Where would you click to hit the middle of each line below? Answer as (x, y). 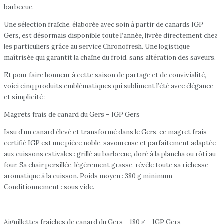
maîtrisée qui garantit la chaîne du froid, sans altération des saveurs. (110, 57)
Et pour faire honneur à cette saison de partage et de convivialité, (105, 75)
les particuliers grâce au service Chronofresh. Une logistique (97, 46)
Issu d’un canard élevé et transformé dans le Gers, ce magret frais (105, 132)
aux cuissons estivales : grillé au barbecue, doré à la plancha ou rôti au (110, 154)
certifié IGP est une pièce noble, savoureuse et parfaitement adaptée (110, 143)
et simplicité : (25, 97)
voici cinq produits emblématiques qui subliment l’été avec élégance (109, 86)
